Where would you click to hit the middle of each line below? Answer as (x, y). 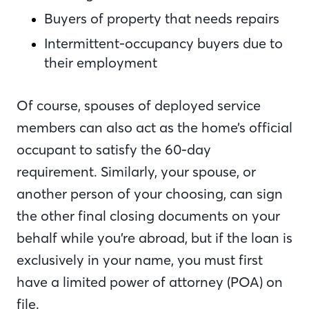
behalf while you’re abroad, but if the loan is (154, 238)
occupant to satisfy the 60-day (114, 149)
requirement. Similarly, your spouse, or (136, 171)
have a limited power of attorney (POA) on (150, 282)
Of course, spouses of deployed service (139, 105)
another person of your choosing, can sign (150, 193)
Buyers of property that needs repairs (162, 18)
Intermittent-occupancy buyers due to (163, 43)
